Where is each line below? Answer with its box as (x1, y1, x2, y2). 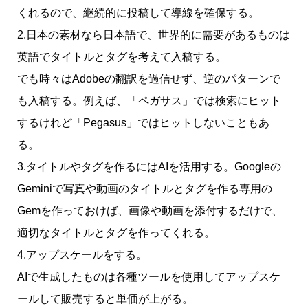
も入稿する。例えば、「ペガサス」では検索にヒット (16, 94, 281, 107)
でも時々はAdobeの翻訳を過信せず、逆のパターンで (16, 72, 280, 85)
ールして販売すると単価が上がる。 (16, 292, 193, 305)
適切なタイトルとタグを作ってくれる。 (16, 226, 215, 239)
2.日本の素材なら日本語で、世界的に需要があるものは (16, 28, 290, 41)
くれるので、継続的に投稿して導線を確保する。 (16, 6, 259, 19)
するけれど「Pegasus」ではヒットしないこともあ (16, 116, 269, 129)
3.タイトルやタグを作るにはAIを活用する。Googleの (16, 160, 281, 173)
